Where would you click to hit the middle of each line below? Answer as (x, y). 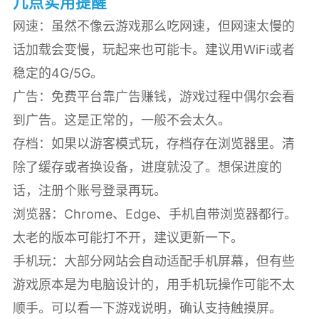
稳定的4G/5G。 (58, 73)
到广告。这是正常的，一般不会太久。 (121, 120)
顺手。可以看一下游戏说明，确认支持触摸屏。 (147, 308)
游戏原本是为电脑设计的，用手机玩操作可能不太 (153, 284)
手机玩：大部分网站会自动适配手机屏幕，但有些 (153, 261)
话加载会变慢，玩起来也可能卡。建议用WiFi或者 (153, 49)
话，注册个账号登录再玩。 (89, 190)
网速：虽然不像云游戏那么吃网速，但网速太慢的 (153, 26)
